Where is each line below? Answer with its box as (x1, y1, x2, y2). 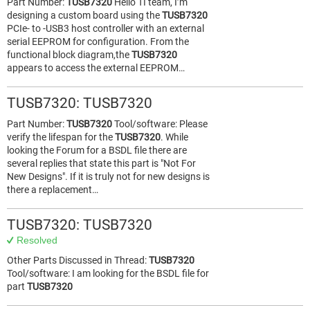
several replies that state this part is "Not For (7, 158, 196, 169)
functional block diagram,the (7, 49, 131, 60)
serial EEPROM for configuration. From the (7, 36, 189, 47)
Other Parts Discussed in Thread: (7, 255, 149, 266)
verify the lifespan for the (7, 131, 115, 143)
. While (161, 131, 188, 143)
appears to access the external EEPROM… (7, 62, 185, 73)
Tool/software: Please (112, 118, 208, 129)
